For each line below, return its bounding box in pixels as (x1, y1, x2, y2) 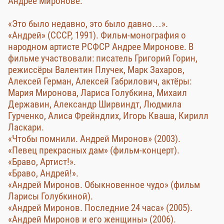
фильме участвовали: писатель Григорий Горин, (8, 52, 197, 64)
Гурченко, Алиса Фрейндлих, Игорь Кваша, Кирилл (8, 110, 208, 121)
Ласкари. (8, 121, 44, 133)
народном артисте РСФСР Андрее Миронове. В (8, 41, 193, 52)
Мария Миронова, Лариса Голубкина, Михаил (8, 87, 187, 98)
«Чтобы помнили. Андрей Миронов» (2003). (8, 133, 180, 144)
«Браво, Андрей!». (8, 167, 78, 179)
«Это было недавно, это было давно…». (8, 18, 168, 29)
